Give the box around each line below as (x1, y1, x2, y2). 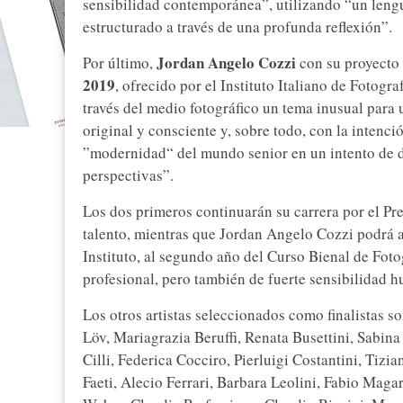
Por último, (83, 52, 153, 74)
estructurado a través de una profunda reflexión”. (83, 16, 392, 38)
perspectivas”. (83, 165, 174, 186)
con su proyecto (296, 52, 399, 74)
